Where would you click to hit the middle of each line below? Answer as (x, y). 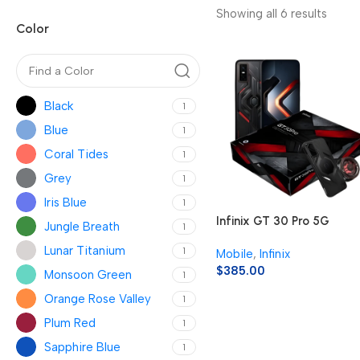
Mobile (234, 254)
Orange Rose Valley (98, 299)
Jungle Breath (82, 226)
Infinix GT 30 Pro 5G (272, 221)
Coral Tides (76, 154)
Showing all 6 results (271, 14)
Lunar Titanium (85, 250)
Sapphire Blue (82, 347)
